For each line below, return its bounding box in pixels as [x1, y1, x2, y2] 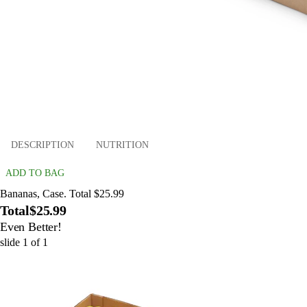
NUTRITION [96, 139, 149, 150]
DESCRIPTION [11, 139, 74, 150]
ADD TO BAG [5, 168, 64, 179]
